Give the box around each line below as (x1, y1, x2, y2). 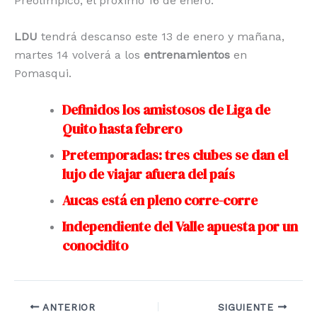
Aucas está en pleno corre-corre (62, 190, 258, 209)
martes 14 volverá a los (14, 48, 144, 62)
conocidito (62, 236, 128, 255)
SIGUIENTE (217, 301, 278, 313)
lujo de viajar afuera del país (62, 164, 235, 183)
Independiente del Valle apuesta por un (62, 217, 298, 236)
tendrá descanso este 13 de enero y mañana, (41, 30, 284, 44)
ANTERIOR (39, 301, 96, 313)
